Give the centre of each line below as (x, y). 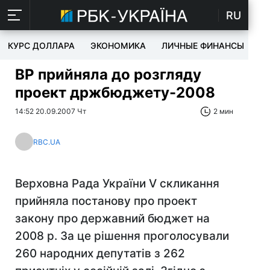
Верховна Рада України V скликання (117, 184)
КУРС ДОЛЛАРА (41, 46)
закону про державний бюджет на (112, 218)
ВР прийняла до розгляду (108, 74)
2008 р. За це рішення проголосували (122, 236)
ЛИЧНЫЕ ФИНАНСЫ (203, 46)
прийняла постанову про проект (106, 201)
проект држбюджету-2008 (115, 93)
